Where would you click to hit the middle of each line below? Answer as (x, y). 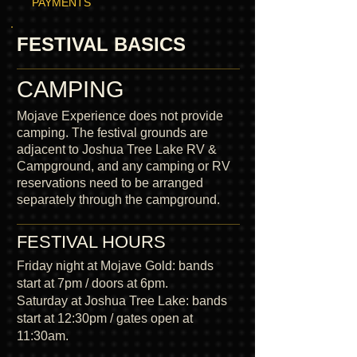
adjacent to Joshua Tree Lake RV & (117, 149)
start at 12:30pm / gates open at (105, 318)
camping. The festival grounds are (112, 132)
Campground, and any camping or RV (124, 166)
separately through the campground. (118, 199)
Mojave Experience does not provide (120, 116)
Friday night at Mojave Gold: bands (115, 265)
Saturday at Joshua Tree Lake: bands (122, 300)
